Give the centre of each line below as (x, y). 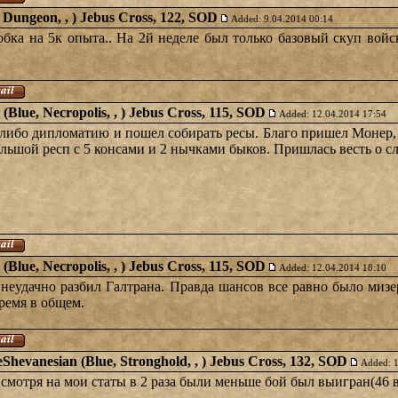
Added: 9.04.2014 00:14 (282, 19)
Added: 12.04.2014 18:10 (333, 267)
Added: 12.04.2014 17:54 (333, 114)
